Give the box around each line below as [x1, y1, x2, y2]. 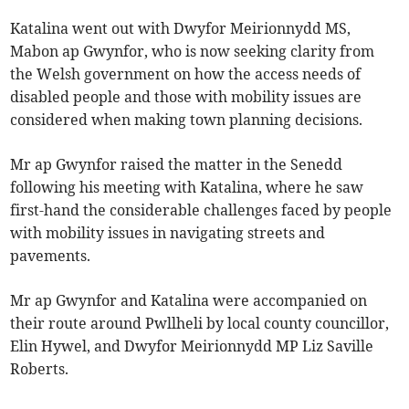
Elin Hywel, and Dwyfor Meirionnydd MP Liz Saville [10, 336, 374, 355]
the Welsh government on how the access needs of [10, 64, 362, 83]
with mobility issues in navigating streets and [10, 223, 326, 242]
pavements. [10, 246, 91, 265]
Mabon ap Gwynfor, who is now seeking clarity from [10, 41, 375, 60]
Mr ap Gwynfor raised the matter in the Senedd [10, 154, 343, 173]
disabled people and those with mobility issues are [10, 87, 362, 106]
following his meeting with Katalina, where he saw [10, 177, 364, 196]
